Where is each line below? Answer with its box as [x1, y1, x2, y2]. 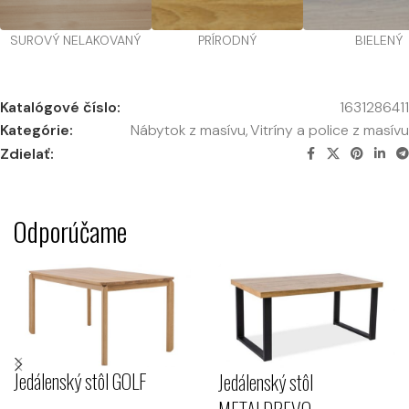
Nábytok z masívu [131, 121, 246, 141]
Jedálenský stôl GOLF [14, 365, 147, 395]
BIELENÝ [354, 32, 403, 49]
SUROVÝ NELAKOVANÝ [10, 32, 142, 49]
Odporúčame [13, 211, 127, 251]
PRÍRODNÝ [197, 32, 257, 49]
